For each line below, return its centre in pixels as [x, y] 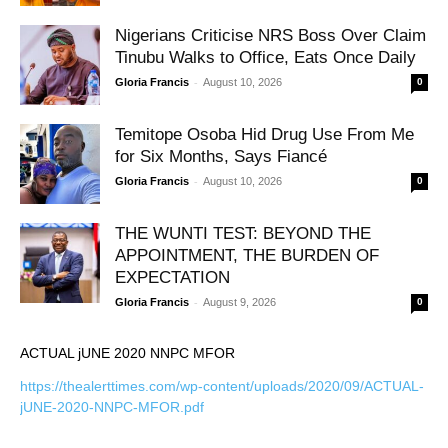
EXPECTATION [172, 277]
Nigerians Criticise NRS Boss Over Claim [270, 35]
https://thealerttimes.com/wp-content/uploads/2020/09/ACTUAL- [222, 385]
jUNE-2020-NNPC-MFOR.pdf [112, 406]
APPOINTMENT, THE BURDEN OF [247, 255]
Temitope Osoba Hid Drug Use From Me [264, 134]
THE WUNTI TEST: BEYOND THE [243, 233]
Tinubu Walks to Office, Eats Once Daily [265, 57]
